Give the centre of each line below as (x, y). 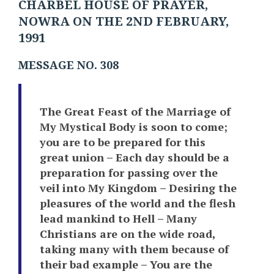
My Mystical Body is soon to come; (134, 127)
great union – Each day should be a (135, 157)
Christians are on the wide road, (128, 234)
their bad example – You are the (126, 265)
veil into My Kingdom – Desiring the (138, 188)
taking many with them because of (134, 249)
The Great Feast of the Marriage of (135, 112)
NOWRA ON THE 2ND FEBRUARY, (124, 22)
